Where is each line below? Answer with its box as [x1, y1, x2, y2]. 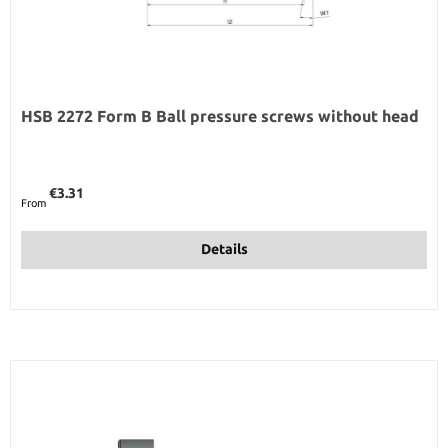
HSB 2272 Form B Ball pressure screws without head [21, 106, 419, 125]
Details [200, 241, 248, 258]
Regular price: [20, 177, 88, 190]
